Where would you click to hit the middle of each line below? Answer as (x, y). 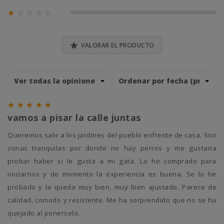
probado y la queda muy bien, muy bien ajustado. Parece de (112, 187)
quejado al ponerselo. (44, 213)
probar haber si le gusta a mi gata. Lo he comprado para (112, 161)
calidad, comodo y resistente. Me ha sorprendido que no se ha (112, 200)
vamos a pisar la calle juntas (74, 118)
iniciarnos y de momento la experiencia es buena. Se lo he (112, 174)
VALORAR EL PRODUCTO (118, 45)
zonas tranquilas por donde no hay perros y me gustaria (112, 148)
